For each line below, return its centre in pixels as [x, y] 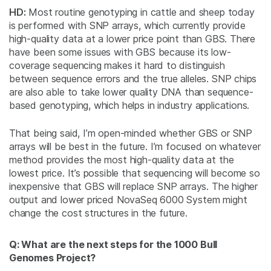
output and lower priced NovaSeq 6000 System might [128, 200]
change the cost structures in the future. [98, 213]
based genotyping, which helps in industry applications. [129, 106]
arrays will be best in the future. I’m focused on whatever [135, 147]
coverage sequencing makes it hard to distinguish [117, 66]
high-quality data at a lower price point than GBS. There [132, 39]
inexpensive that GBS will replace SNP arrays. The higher [134, 187]
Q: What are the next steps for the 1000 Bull [113, 245]
